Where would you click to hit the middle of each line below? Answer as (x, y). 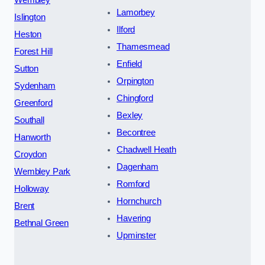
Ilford (126, 29)
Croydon (30, 154)
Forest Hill (33, 51)
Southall (29, 120)
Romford (133, 184)
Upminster (136, 235)
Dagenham (138, 167)
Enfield (130, 64)
